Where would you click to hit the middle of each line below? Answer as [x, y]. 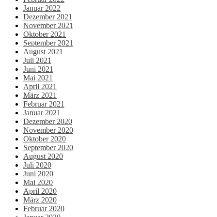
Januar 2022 [42, 8]
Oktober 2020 [45, 139]
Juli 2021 [37, 60]
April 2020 [40, 191]
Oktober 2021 [45, 34]
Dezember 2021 [48, 16]
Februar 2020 [44, 208]
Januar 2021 [42, 112]
